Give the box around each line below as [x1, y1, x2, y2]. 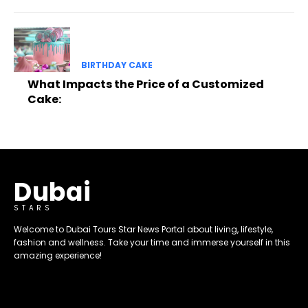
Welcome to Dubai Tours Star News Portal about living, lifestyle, [14, 223, 273, 235]
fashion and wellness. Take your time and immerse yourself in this [14, 236, 290, 248]
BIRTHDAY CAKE [80, 58, 153, 71]
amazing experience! [14, 249, 102, 261]
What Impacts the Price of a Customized [27, 76, 264, 92]
